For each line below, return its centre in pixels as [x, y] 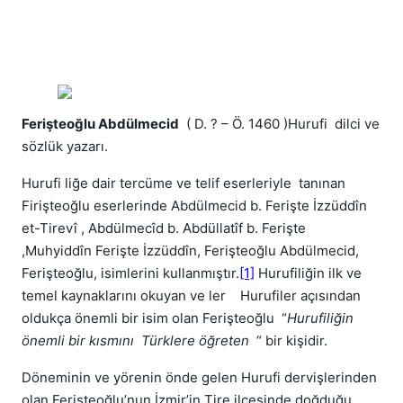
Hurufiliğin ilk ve [308, 273]
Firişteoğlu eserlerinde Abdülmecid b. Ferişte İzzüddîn [194, 206]
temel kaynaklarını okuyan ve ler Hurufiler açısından [191, 296]
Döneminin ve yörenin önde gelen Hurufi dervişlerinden [199, 377]
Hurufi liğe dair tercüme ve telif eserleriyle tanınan [184, 183]
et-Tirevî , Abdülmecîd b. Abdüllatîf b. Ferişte [166, 228]
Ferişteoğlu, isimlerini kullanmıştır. [130, 273]
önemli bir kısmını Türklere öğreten [135, 340]
